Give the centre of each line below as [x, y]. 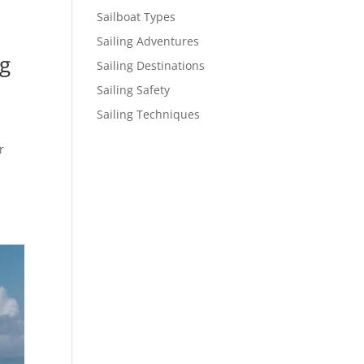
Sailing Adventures [148, 41]
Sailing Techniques [149, 115]
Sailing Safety [134, 90]
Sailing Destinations [151, 66]
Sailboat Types [136, 17]
